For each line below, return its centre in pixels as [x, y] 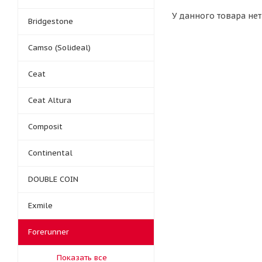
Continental [50, 153]
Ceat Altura [50, 100]
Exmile [40, 206]
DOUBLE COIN [53, 179]
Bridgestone [51, 21]
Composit [45, 127]
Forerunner [49, 232]
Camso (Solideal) [59, 48]
